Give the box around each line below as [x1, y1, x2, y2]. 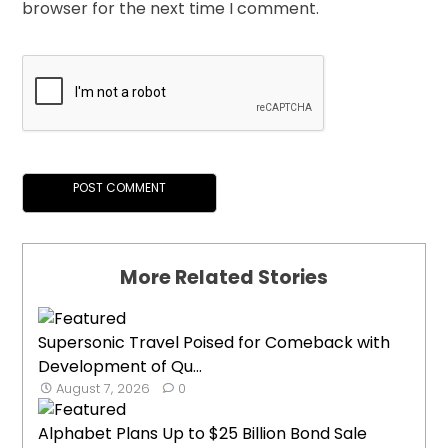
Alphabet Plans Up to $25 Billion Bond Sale [38, 422, 368, 446]
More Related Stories [120, 264, 328, 292]
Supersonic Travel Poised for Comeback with [38, 331, 391, 355]
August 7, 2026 [56, 379, 151, 399]
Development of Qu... [38, 355, 203, 379]
